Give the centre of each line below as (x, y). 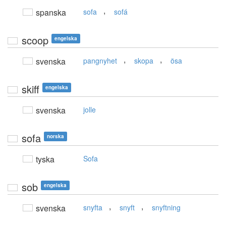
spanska (50, 13)
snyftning (166, 208)
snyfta (93, 208)
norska (55, 136)
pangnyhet (100, 61)
